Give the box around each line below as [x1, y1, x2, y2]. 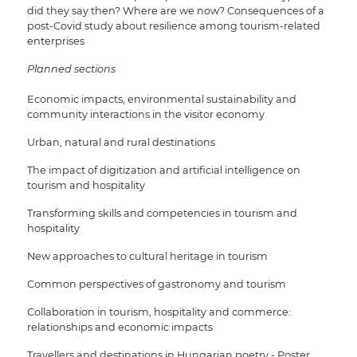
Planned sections [26, 63, 116, 76]
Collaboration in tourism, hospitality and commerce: [26, 306, 291, 319]
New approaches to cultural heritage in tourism [26, 250, 268, 263]
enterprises [26, 35, 84, 48]
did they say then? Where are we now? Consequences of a [26, 5, 324, 18]
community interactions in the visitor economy [26, 108, 265, 121]
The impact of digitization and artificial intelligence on [26, 164, 300, 177]
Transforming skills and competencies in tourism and [26, 207, 297, 220]
